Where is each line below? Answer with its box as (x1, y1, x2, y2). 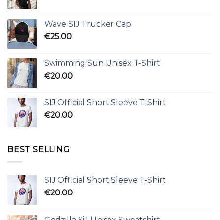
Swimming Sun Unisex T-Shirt (44, 58, 160, 68)
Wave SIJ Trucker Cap (44, 19, 131, 29)
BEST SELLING (7, 145, 70, 155)
